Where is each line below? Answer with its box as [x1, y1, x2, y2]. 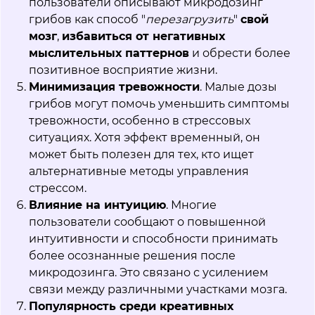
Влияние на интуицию [29, 198, 166, 212]
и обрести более [189, 46, 290, 60]
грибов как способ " [29, 13, 146, 27]
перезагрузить [146, 13, 233, 27]
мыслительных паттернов [29, 46, 189, 60]
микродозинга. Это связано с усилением [29, 266, 269, 280]
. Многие [166, 198, 217, 212]
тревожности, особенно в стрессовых [29, 114, 250, 128]
